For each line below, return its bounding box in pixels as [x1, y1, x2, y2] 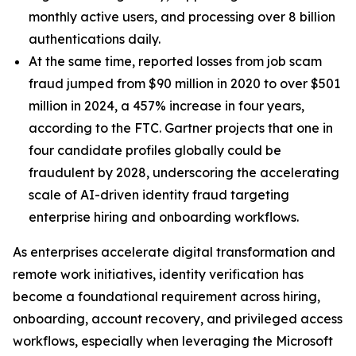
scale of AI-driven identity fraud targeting [29, 187, 289, 203]
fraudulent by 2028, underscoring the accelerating [29, 164, 339, 180]
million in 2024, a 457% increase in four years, [29, 98, 304, 114]
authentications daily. [29, 31, 161, 47]
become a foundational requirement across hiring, [13, 288, 320, 304]
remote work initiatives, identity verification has [13, 266, 304, 282]
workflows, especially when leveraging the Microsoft [13, 333, 333, 349]
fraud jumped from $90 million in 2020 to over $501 [29, 75, 340, 91]
